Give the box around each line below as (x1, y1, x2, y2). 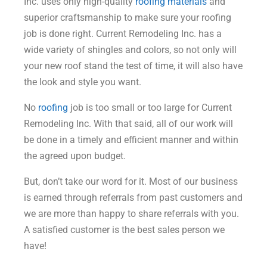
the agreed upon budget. (24, 150, 126, 162)
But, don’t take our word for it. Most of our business (24, 176, 238, 188)
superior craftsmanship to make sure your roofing (24, 12, 231, 24)
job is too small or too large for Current (68, 102, 232, 114)
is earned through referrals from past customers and (24, 192, 243, 204)
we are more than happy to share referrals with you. (24, 208, 239, 220)
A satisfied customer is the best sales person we (24, 224, 225, 236)
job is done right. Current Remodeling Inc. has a (24, 28, 222, 40)
